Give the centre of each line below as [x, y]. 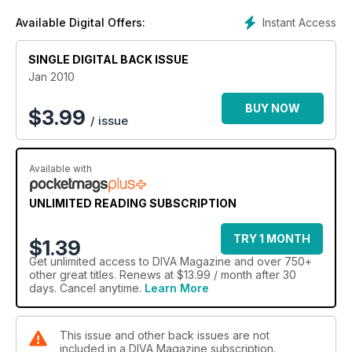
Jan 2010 [51, 77]
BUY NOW [273, 108]
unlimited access [93, 262]
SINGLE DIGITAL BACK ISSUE [108, 60]
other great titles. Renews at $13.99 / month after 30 [163, 275]
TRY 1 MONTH [272, 239]
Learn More [177, 288]
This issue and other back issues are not [165, 335]
